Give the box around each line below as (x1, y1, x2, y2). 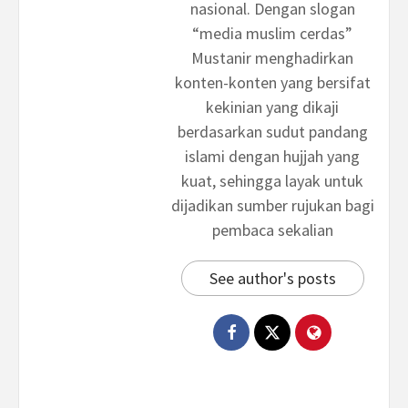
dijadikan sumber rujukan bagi (170, 195, 374, 216)
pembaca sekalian (211, 219, 333, 240)
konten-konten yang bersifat (174, 72, 371, 93)
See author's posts (209, 268, 336, 289)
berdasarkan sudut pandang (177, 121, 368, 142)
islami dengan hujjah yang (185, 146, 360, 167)
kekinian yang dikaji (206, 97, 339, 117)
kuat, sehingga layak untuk (181, 170, 363, 191)
